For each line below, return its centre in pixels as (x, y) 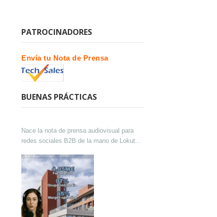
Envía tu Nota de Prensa (65, 58)
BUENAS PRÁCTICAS (59, 97)
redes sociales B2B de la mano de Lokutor (81, 141)
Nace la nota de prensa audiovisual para (77, 131)
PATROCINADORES (57, 32)
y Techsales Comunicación (59, 151)
